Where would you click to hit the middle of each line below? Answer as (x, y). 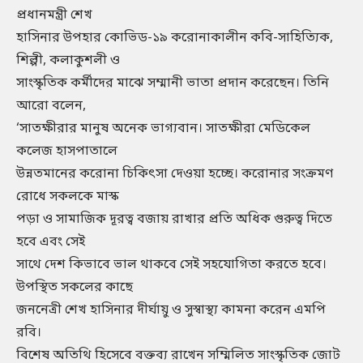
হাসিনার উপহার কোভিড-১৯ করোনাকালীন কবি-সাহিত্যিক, (175, 38)
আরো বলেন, (51, 106)
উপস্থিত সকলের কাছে (75, 288)
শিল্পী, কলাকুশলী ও (68, 61)
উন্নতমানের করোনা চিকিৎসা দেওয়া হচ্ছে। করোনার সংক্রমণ (175, 174)
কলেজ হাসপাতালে (67, 152)
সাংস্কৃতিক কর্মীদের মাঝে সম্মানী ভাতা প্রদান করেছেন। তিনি (173, 83)
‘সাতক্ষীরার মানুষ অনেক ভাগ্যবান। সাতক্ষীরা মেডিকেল (163, 129)
